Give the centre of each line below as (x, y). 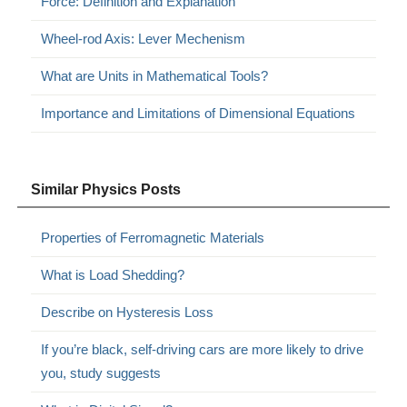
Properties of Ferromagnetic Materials (153, 238)
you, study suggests (101, 373)
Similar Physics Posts (106, 190)
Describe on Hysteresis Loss (128, 313)
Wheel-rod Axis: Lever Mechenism (144, 39)
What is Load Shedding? (113, 275)
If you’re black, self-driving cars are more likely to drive (203, 350)
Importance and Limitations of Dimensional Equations (199, 114)
